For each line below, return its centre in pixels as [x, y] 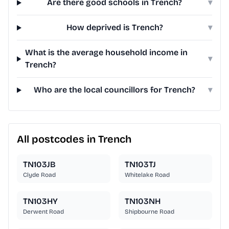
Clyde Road [39, 175]
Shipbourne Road [150, 212]
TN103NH [143, 201]
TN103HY [40, 201]
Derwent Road [43, 212]
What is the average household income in [107, 53]
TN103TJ [140, 165]
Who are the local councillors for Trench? [115, 90]
